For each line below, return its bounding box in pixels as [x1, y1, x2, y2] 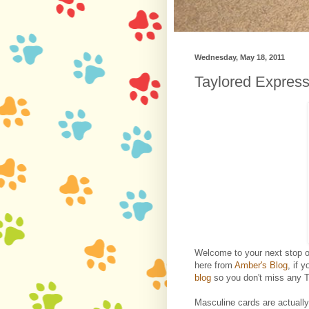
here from [195, 259, 235, 270]
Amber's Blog [235, 259, 288, 270]
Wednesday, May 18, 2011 [195, 53, 285, 61]
